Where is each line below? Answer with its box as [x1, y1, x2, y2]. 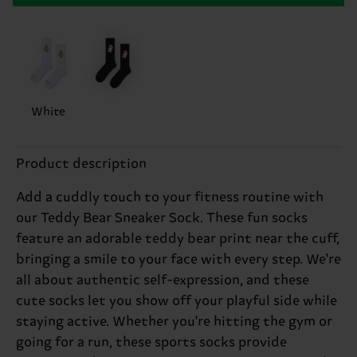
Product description [16, 155, 147, 172]
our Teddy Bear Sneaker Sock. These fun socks [16, 210, 308, 226]
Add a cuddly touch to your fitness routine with [16, 189, 324, 206]
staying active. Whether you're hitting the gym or [16, 313, 332, 330]
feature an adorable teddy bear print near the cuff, [16, 230, 339, 247]
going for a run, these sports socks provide [16, 334, 287, 351]
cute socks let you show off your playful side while [16, 292, 337, 309]
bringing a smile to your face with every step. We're [16, 251, 341, 268]
